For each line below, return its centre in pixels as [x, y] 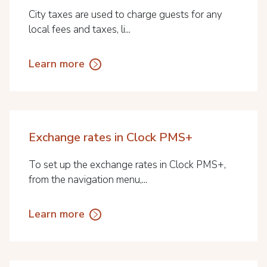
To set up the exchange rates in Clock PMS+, [127, 165]
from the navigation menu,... [88, 180]
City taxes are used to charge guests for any [125, 15]
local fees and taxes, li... [80, 30]
